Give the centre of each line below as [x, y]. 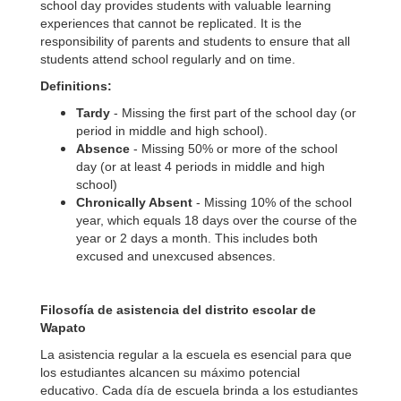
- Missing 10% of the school [272, 202]
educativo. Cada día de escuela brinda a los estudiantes [199, 390]
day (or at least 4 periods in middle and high [200, 166]
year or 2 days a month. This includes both [197, 238]
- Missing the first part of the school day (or [233, 113]
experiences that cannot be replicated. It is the [171, 23]
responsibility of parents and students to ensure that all [195, 41]
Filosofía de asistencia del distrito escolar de [178, 310]
